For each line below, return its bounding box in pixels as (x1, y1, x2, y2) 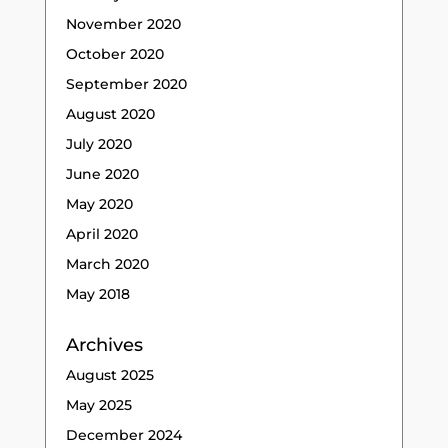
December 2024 (65, 425, 182, 444)
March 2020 (65, 254, 149, 273)
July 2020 (65, 134, 132, 153)
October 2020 (65, 44, 164, 63)
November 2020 (65, 14, 181, 33)
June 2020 (65, 164, 139, 183)
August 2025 (65, 365, 154, 384)
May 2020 (65, 194, 133, 213)
